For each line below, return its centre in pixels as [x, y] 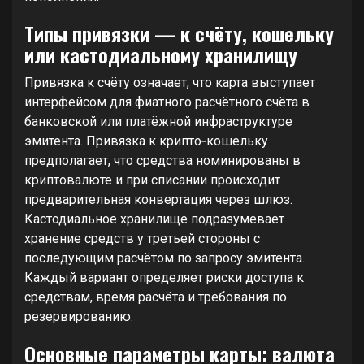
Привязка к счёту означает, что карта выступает [170, 82]
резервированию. [79, 316]
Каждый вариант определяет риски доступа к [164, 277]
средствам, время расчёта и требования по [156, 297]
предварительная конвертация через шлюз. [158, 199]
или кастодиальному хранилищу [161, 54]
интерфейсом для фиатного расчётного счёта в [167, 102]
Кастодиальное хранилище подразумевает [154, 219]
